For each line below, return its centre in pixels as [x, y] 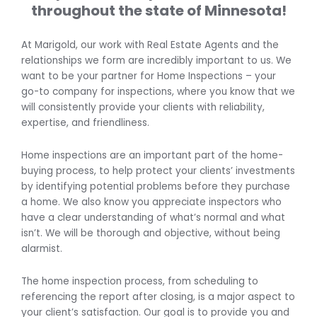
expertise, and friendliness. [87, 123]
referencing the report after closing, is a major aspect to [158, 297]
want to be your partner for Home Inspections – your [149, 76]
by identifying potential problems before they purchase [156, 187]
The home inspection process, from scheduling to [140, 282]
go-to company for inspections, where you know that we [158, 92]
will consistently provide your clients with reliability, [143, 108]
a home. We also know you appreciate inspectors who [151, 202]
